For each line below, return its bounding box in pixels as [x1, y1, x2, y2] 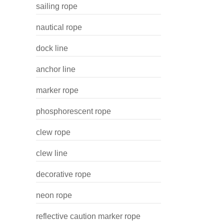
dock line [36, 44, 68, 52]
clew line [36, 149, 67, 157]
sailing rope [36, 2, 77, 10]
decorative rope [36, 170, 91, 178]
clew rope [36, 128, 70, 136]
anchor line [36, 65, 75, 73]
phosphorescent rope [36, 107, 111, 115]
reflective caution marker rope [36, 212, 140, 220]
